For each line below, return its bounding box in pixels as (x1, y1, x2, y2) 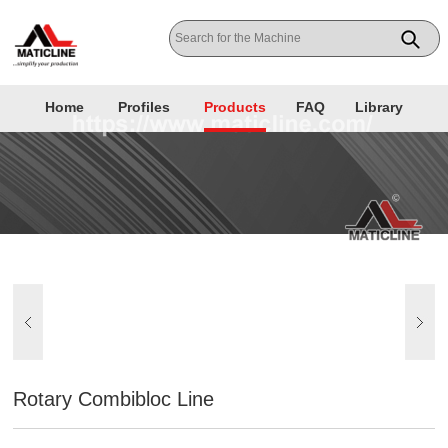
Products (204, 98, 266, 115)
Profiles (118, 98, 170, 115)
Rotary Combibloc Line (13, 387, 215, 410)
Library (355, 98, 403, 115)
